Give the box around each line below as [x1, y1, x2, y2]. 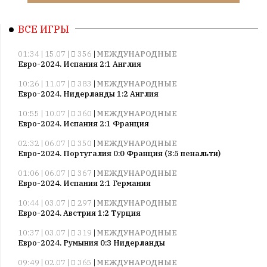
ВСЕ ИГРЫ [18, 23, 69, 35]
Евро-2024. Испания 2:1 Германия [18, 178, 151, 188]
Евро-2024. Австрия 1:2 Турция [18, 208, 141, 218]
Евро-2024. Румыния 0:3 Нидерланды [18, 238, 165, 248]
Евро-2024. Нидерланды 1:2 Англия [18, 89, 159, 99]
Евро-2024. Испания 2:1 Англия [18, 59, 141, 69]
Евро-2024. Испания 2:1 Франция [18, 119, 149, 129]
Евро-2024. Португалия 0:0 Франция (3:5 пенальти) [18, 148, 221, 159]
